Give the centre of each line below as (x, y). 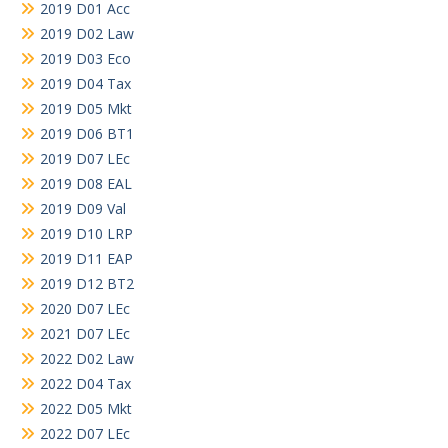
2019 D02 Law (87, 33)
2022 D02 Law (87, 358)
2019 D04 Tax (85, 83)
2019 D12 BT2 (87, 283)
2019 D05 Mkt (86, 108)
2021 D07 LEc (85, 333)
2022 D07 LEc (85, 433)
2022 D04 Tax (85, 383)
